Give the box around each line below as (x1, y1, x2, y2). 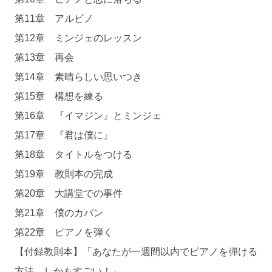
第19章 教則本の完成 (15, 169, 113, 179)
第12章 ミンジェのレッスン (15, 33, 142, 43)
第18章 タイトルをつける (15, 149, 132, 160)
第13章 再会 (15, 52, 74, 63)
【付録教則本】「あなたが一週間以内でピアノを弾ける (15, 246, 257, 257)
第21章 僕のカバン (15, 208, 103, 218)
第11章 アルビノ (15, 13, 93, 24)
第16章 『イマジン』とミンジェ (15, 110, 161, 121)
